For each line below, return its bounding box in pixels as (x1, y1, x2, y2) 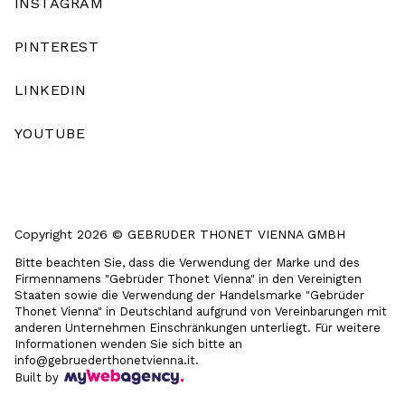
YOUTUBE (14, 124, 86, 142)
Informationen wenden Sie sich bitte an (14, 336, 242, 351)
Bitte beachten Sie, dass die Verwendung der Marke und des (14, 255, 360, 269)
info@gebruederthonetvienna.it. (14, 353, 199, 367)
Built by (14, 370, 59, 384)
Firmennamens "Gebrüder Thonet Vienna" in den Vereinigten (14, 271, 362, 286)
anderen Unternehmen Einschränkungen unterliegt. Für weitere (14, 320, 381, 334)
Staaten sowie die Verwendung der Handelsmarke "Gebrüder (14, 287, 364, 302)
